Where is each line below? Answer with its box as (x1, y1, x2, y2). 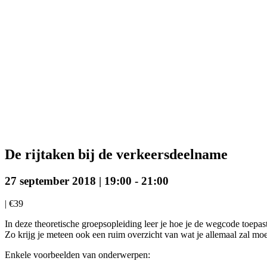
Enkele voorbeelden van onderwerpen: (5, 250, 150, 260)
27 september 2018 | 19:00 (5, 174, 132, 187)
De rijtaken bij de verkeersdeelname (5, 146, 228, 162)
